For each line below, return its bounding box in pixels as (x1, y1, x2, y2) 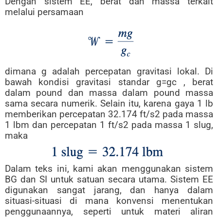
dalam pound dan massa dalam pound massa (5, 87, 213, 99)
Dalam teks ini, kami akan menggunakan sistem (5, 163, 213, 175)
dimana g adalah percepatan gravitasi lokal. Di (5, 66, 213, 77)
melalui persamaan (5, 6, 84, 18)
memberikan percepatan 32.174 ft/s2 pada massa (5, 109, 213, 120)
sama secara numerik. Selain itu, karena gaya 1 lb (5, 98, 213, 109)
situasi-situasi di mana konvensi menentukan (5, 195, 213, 207)
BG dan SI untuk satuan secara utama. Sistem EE (5, 174, 213, 185)
